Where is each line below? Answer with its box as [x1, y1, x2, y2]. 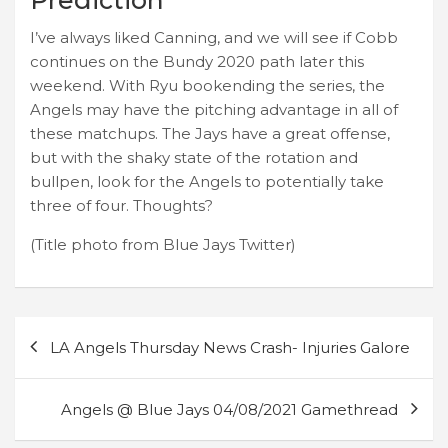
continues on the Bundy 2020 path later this [30, 51, 364, 71]
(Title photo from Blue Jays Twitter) [30, 234, 296, 254]
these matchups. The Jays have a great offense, [30, 123, 390, 143]
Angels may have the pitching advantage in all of [30, 99, 398, 119]
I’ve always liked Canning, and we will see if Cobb [30, 27, 398, 47]
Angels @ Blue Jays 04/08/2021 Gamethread [61, 399, 398, 419]
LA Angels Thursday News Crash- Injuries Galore [50, 337, 410, 357]
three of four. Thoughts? [30, 195, 213, 215]
